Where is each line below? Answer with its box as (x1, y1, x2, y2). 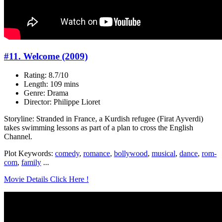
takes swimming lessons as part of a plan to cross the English (4, 123, 193, 132)
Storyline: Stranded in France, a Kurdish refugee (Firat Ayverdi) (4, 114, 203, 123)
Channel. (4, 132, 32, 141)
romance (83, 149, 110, 158)
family (21, 158, 41, 167)
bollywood (114, 149, 148, 158)
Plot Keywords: (4, 149, 55, 158)
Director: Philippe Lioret (24, 98, 100, 107)
